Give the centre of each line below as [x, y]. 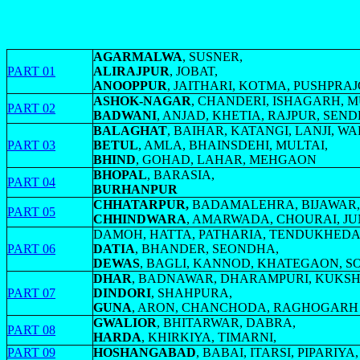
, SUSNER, [213, 57]
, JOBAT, [194, 71]
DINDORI [122, 293]
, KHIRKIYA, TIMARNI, [209, 337]
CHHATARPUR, [143, 205]
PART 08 [31, 330]
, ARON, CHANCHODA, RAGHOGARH [245, 307]
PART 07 [31, 293]
